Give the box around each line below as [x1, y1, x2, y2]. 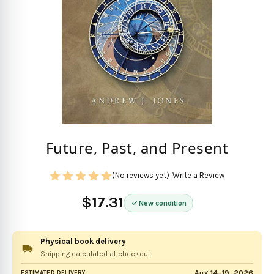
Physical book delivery [40, 236, 126, 246]
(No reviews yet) [112, 171, 169, 180]
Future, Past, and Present [46, 138, 228, 158]
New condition [138, 198, 187, 207]
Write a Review [172, 171, 224, 180]
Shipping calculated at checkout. [40, 249, 152, 258]
